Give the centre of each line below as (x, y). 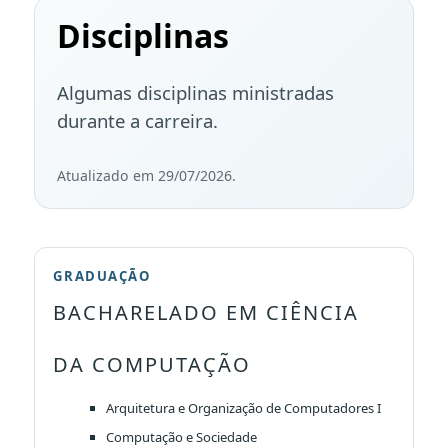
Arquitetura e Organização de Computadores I (243, 408)
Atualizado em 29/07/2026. (146, 175)
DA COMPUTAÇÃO (152, 365)
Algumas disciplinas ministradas (195, 92)
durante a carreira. (137, 120)
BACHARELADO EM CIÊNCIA (206, 313)
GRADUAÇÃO (102, 276)
